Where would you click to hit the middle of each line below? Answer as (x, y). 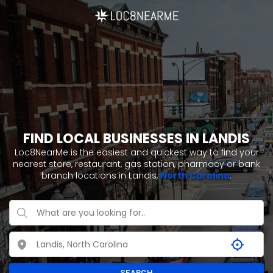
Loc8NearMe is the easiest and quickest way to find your (136, 152)
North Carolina (195, 175)
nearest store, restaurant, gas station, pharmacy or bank (136, 164)
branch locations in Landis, (101, 175)
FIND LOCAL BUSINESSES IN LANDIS (136, 139)
